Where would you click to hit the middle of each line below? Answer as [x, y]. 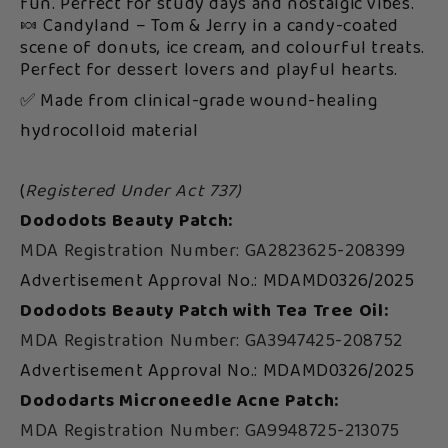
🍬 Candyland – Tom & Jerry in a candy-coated [210, 26]
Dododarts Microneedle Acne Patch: [179, 401]
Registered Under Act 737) [133, 191]
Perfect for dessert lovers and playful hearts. [209, 70]
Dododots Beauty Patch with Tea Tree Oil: [204, 311]
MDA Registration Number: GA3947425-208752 [211, 341]
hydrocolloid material [109, 131]
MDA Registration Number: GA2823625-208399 [213, 251]
